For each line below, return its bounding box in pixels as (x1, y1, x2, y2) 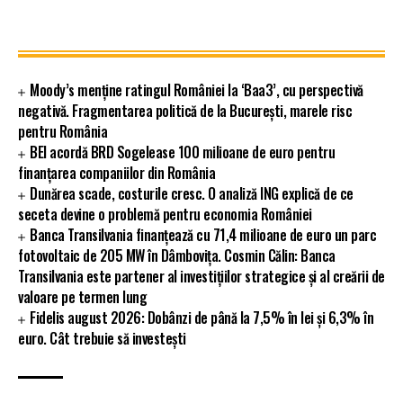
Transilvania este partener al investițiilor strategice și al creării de (18, 265, 385, 288)
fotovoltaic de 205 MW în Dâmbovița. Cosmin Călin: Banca (18, 245, 336, 267)
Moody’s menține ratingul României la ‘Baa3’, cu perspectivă (30, 79, 363, 102)
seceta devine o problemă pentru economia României (18, 203, 312, 226)
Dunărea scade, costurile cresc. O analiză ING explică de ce (30, 183, 354, 205)
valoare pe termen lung (18, 286, 147, 309)
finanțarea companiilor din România (18, 162, 215, 184)
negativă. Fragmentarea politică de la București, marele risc (18, 100, 352, 122)
